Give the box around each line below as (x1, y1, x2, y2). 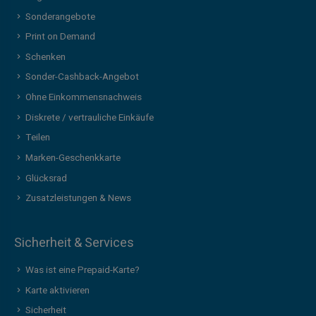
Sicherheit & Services (13, 233, 134, 253)
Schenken (25, 49, 66, 64)
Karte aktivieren (25, 283, 90, 298)
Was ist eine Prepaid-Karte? (25, 263, 140, 278)
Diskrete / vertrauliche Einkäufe (25, 110, 154, 125)
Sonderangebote (25, 9, 95, 24)
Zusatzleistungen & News (25, 191, 131, 206)
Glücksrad (25, 171, 67, 186)
